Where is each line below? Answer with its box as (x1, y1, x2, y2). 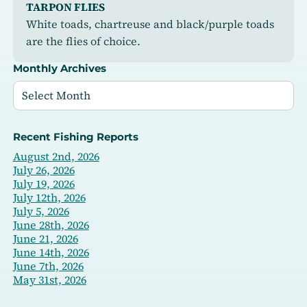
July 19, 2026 (12, 175, 75, 191)
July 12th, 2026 (12, 189, 86, 205)
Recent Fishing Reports (12, 131, 138, 144)
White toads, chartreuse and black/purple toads (25, 16, 274, 32)
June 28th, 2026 (12, 217, 89, 232)
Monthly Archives (12, 62, 106, 75)
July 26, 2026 (12, 162, 75, 177)
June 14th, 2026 (12, 244, 89, 260)
